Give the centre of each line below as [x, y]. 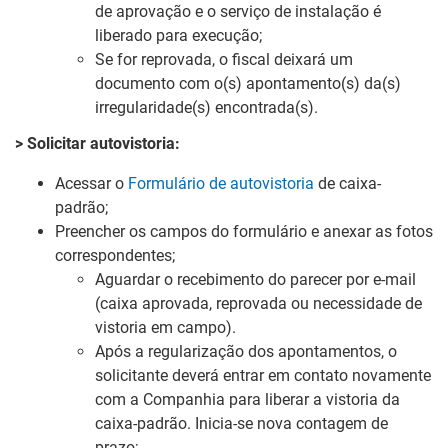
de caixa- [347, 183]
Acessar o [91, 183]
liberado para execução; [178, 35]
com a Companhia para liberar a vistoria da [247, 399]
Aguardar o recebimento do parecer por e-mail [255, 279]
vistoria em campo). [165, 327]
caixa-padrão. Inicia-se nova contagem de [241, 423]
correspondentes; [115, 255]
